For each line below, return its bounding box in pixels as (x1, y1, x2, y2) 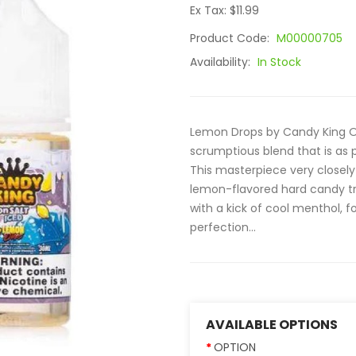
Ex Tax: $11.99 (190, 2, 259, 18)
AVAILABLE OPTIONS (206, 315, 338, 334)
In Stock (257, 54, 301, 70)
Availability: (190, 54, 253, 70)
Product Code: (190, 30, 273, 46)
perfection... (190, 219, 256, 235)
